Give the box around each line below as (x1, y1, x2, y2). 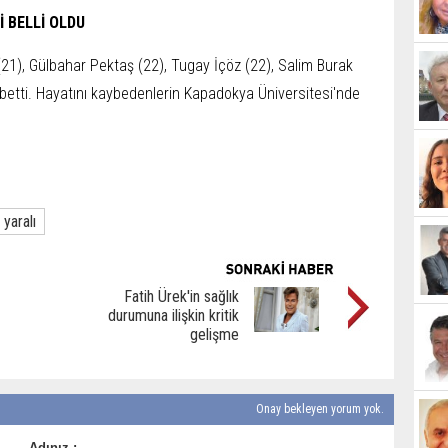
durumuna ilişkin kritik (108, 306, 239, 325)
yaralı (4, 212, 36, 231)
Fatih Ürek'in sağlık (124, 287, 239, 306)
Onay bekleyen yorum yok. (253, 402, 384, 416)
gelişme (190, 325, 239, 344)
